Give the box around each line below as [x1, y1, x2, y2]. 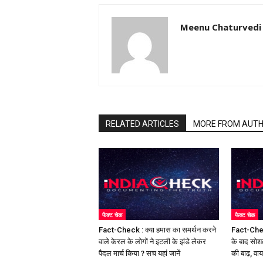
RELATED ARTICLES [106, 119, 179, 129]
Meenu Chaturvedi [180, 21, 261, 33]
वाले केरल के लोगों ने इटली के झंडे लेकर [99, 237, 206, 246]
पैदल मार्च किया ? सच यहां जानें [99, 248, 180, 258]
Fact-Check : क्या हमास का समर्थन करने [99, 225, 216, 234]
